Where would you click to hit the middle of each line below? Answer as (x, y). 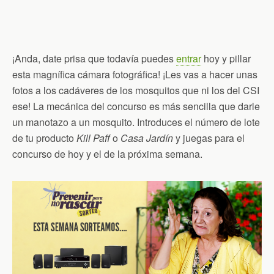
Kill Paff (93, 138)
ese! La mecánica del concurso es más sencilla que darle (136, 106)
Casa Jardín (147, 138)
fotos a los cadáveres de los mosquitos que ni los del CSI (136, 91)
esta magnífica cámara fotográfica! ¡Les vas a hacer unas (135, 75)
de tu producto (44, 138)
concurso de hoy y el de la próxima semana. (107, 154)
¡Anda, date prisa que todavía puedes (94, 59)
